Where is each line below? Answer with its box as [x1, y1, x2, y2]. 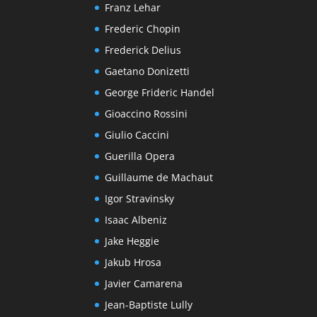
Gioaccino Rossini [105, 107, 188, 121]
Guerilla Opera [105, 149, 175, 163]
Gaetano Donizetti [105, 64, 190, 79]
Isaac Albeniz [105, 213, 168, 227]
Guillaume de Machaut [105, 171, 214, 185]
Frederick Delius [105, 43, 182, 57]
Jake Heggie [105, 234, 160, 248]
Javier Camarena [105, 277, 183, 291]
